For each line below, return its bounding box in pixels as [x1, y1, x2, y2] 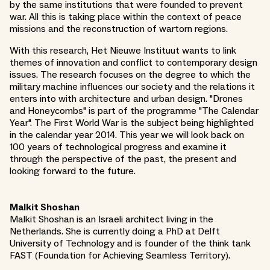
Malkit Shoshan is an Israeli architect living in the [10, 213, 213, 225]
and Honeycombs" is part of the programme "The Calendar [10, 104, 259, 117]
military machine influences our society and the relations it [10, 80, 255, 93]
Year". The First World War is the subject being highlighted [10, 116, 254, 129]
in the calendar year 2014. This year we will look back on [10, 128, 244, 141]
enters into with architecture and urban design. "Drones [10, 92, 243, 105]
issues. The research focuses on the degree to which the [10, 68, 251, 81]
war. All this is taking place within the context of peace [10, 10, 242, 23]
